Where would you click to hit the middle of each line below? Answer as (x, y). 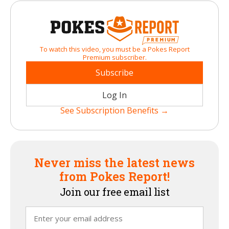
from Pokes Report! (114, 176)
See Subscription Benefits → (114, 110)
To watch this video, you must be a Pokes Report (114, 49)
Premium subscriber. (114, 57)
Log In (114, 95)
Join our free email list (114, 191)
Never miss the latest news (114, 162)
